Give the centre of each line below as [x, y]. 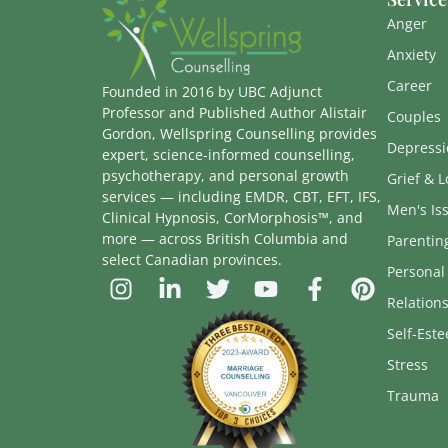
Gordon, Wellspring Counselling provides [239, 133]
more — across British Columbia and [225, 238]
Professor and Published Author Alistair [234, 112]
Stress [407, 365]
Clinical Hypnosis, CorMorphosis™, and [232, 217]
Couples [414, 117]
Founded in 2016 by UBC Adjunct [212, 91]
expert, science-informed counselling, [228, 154]
